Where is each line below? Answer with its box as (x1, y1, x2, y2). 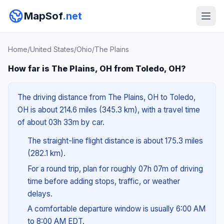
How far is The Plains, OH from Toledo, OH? (8, 63, 186, 73)
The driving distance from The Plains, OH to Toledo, (17, 92, 195, 102)
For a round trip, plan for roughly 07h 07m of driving (27, 163, 203, 173)
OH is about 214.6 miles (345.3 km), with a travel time (17, 105, 200, 114)
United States (30, 45, 74, 53)
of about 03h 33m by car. (17, 117, 104, 127)
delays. (27, 188, 52, 198)
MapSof (24, 10, 62, 22)
